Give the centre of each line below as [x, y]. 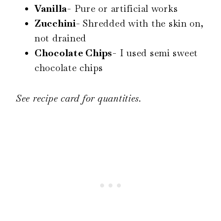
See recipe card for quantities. [79, 98]
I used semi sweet [157, 53]
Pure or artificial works [125, 8]
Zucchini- [59, 23]
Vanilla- [53, 8]
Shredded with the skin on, [143, 23]
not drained [61, 38]
